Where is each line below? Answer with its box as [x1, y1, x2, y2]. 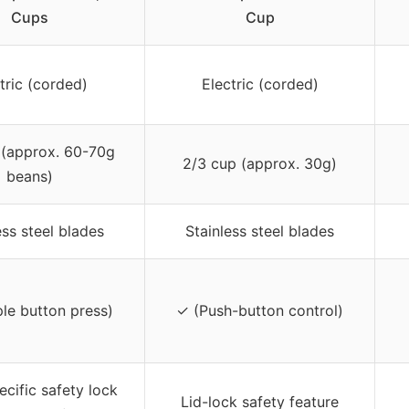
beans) [5, 166, 53, 185]
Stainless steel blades [185, 221, 334, 240]
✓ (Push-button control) [176, 300, 343, 320]
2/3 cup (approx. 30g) [183, 153, 337, 173]
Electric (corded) [201, 74, 319, 93]
